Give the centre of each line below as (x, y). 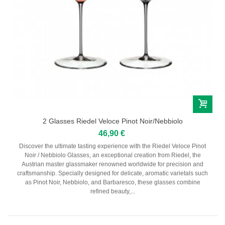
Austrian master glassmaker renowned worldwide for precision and (113, 164)
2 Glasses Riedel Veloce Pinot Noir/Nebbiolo (113, 121)
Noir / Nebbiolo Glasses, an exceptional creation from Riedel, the (113, 155)
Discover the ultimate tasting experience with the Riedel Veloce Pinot (113, 146)
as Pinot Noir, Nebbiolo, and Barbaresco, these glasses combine (113, 182)
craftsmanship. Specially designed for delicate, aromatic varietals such (113, 173)
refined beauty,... (113, 191)
